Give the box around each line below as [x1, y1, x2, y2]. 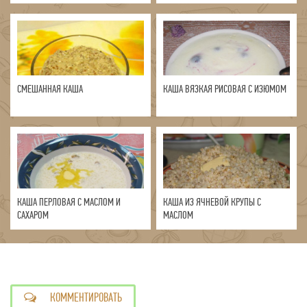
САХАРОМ [17, 208, 49, 221]
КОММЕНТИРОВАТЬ [50, 291, 122, 305]
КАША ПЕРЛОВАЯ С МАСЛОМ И [17, 195, 121, 208]
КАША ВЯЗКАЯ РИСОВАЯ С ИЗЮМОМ [163, 82, 287, 95]
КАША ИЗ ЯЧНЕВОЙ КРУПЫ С [163, 195, 262, 208]
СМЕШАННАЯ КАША [17, 82, 84, 95]
